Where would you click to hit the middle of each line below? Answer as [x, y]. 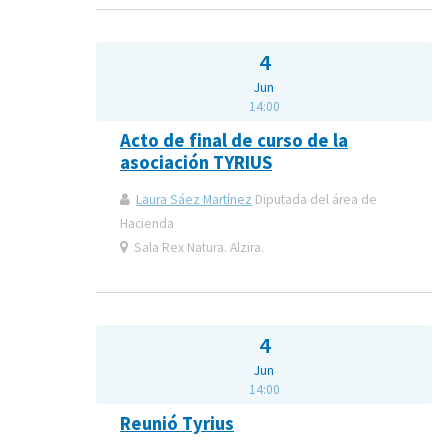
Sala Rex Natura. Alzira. [198, 248]
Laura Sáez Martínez [194, 200]
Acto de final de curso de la [234, 141]
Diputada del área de [315, 200]
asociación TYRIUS [196, 163]
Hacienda [147, 224]
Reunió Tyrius [177, 424]
